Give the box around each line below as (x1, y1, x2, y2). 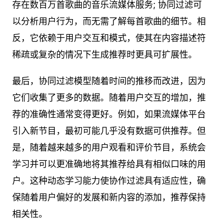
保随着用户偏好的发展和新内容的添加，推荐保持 (12, 192, 206, 203)
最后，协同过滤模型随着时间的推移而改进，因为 (12, 76, 206, 87)
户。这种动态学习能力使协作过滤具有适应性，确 (12, 175, 206, 186)
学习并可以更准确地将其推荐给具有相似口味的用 (12, 159, 206, 170)
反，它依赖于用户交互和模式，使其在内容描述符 (12, 33, 206, 44)
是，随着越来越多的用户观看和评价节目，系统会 (12, 142, 206, 153)
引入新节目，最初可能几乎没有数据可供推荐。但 (12, 126, 206, 136)
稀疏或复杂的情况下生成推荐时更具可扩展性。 (12, 49, 197, 60)
